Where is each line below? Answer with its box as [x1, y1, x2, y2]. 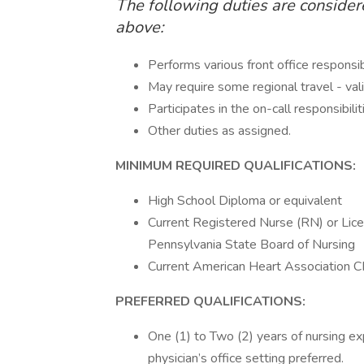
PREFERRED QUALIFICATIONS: [115, 292, 305, 310]
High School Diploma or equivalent [148, 192, 342, 210]
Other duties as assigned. [148, 122, 291, 140]
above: [115, 16, 164, 38]
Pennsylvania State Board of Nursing [148, 236, 355, 253]
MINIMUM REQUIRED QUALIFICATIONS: [115, 157, 356, 175]
